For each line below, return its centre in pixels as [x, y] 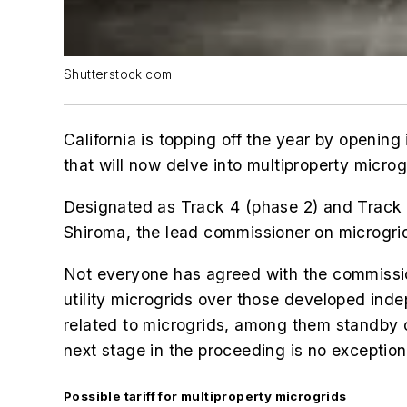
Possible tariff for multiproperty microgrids [205, 396]
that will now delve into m [163, 165]
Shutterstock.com [118, 75]
